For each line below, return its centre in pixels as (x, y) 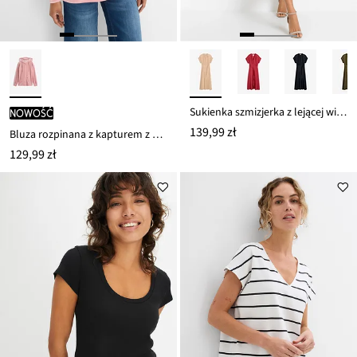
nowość (31, 114)
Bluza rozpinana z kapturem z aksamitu (157, 135)
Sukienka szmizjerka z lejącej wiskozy (341, 113)
